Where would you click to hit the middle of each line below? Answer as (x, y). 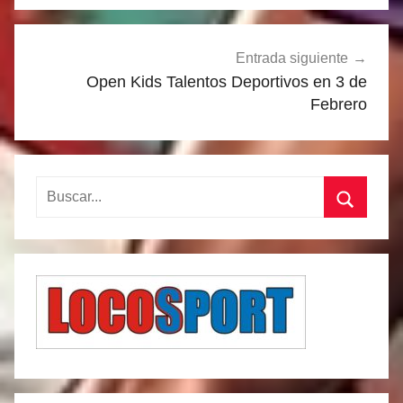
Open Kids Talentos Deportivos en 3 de (227, 81)
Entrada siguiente (292, 58)
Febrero (339, 104)
